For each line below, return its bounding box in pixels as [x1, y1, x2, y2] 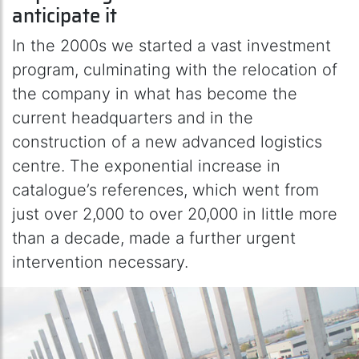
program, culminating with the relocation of [12, 59, 337, 79]
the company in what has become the [12, 83, 297, 103]
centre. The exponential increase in [12, 155, 280, 175]
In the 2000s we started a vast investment [12, 35, 331, 55]
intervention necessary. [12, 252, 188, 272]
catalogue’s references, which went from [12, 179, 319, 200]
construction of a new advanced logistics [12, 131, 322, 151]
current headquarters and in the [12, 107, 253, 127]
